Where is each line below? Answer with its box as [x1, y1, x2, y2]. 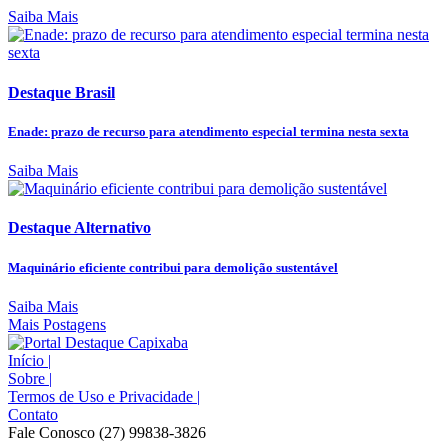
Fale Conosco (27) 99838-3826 [8, 423, 206, 441]
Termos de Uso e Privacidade [8, 387, 197, 405]
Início [8, 351, 48, 369]
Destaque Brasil [8, 83, 115, 101]
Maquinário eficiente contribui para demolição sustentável [8, 259, 338, 275]
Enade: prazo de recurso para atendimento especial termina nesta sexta [8, 123, 409, 139]
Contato [8, 405, 58, 423]
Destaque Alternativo [8, 219, 151, 237]
